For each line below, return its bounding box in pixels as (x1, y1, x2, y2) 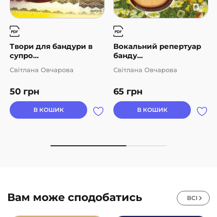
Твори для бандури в (10, 42, 93, 51)
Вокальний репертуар (113, 42, 201, 51)
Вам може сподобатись (7, 190, 142, 204)
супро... (10, 51, 39, 60)
